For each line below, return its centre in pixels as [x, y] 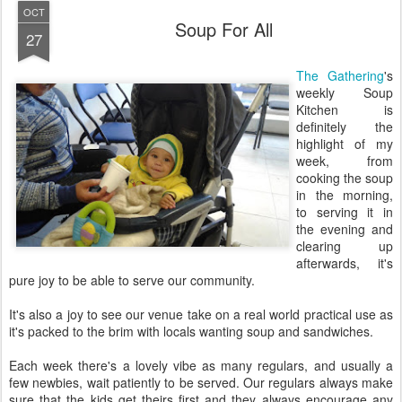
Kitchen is [345, 109]
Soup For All [223, 29]
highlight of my [345, 144]
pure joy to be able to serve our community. [132, 280]
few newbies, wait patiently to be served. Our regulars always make [201, 382]
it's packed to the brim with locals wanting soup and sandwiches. [191, 331]
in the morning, [345, 195]
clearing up [345, 246]
